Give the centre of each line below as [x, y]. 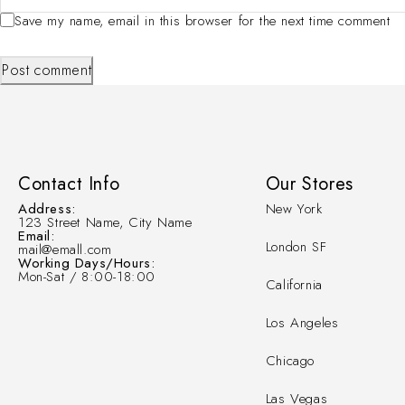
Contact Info [69, 184]
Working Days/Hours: [87, 264]
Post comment [47, 71]
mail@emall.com [65, 250]
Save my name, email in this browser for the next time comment [202, 21]
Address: [47, 209]
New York [294, 209]
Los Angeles [302, 323]
